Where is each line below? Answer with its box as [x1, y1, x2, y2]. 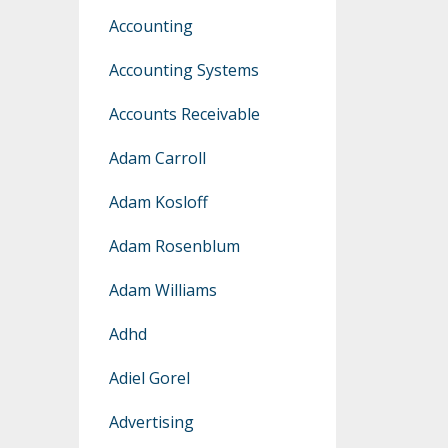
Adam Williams [108, 279, 217, 302]
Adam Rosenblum [108, 235, 240, 258]
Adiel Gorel [108, 367, 190, 390]
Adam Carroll [108, 147, 206, 170]
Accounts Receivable [108, 103, 260, 126]
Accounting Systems [108, 59, 259, 82]
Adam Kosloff [108, 191, 208, 214]
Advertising [108, 411, 194, 434]
